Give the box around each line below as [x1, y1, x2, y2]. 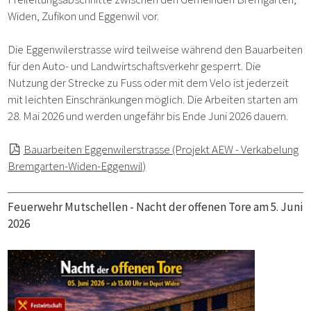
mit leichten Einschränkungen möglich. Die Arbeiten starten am [8, 92, 299, 108]
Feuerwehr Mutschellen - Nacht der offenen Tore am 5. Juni [8, 199, 303, 215]
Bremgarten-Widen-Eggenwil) [8, 158, 146, 174]
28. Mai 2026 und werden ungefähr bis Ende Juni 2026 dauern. [8, 108, 291, 124]
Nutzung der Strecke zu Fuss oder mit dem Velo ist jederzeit [8, 75, 289, 91]
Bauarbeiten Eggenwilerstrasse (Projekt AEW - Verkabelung [23, 142, 299, 158]
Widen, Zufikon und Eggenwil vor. [8, 8, 160, 24]
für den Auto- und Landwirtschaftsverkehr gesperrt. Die [8, 58, 262, 74]
